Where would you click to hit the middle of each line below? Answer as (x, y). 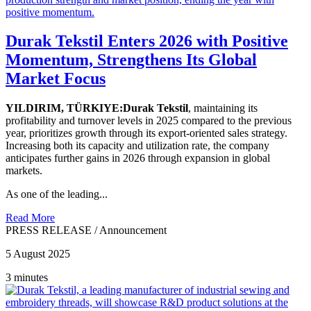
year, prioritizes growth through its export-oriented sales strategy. (146, 133)
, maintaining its (223, 108)
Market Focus (56, 79)
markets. (24, 171)
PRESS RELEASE (49, 230)
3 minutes (27, 278)
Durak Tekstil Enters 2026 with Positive (147, 41)
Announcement (133, 230)
